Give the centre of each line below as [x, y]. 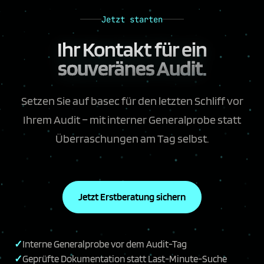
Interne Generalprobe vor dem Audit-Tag [105, 244]
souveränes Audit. [132, 67]
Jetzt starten [132, 19]
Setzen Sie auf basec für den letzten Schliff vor [132, 100]
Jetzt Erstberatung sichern [132, 197]
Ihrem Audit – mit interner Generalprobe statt [132, 119]
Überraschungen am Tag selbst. [132, 138]
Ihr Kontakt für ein [132, 49]
